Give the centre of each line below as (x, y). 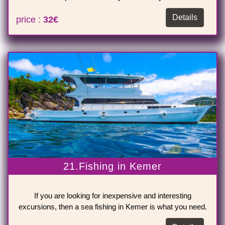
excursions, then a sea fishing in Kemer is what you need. (113, 207)
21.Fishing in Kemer (113, 166)
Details (185, 18)
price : (30, 20)
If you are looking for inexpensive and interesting (113, 196)
